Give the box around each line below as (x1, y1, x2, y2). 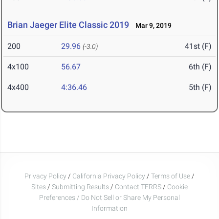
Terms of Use (151, 172, 190, 180)
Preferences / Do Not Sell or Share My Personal (39, 193, 180, 201)
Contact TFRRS (115, 182, 163, 191)
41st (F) (185, 42, 212, 51)
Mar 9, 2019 (131, 22, 172, 30)
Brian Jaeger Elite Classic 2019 (7, 20, 129, 30)
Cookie (167, 182, 188, 191)
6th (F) (189, 62, 212, 72)
